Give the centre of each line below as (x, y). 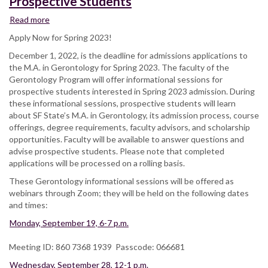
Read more (30, 19)
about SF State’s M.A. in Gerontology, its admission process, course (134, 115)
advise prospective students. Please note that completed (117, 151)
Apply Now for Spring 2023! (61, 37)
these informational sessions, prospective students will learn (122, 103)
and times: (28, 205)
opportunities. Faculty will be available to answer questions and (127, 139)
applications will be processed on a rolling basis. (97, 163)
